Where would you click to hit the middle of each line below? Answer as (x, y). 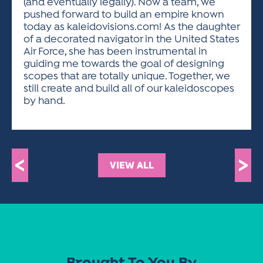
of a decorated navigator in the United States (131, 40)
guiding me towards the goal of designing (124, 64)
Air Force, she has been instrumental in (115, 52)
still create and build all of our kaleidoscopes (129, 89)
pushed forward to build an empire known (124, 15)
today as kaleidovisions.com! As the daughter (131, 27)
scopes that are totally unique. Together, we (127, 77)
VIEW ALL (131, 165)
